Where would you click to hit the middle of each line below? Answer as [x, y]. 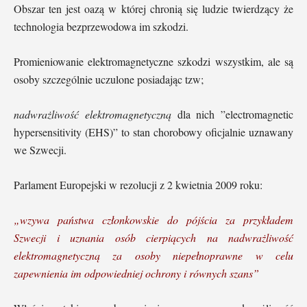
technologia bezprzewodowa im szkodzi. [101, 26]
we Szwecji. [40, 149]
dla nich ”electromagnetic [232, 114]
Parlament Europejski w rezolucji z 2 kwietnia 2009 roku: [138, 184]
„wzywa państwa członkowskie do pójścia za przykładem [153, 219]
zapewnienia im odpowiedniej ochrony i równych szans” [136, 273]
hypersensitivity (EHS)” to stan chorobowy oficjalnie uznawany [153, 132]
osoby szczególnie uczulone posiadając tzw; [109, 79]
